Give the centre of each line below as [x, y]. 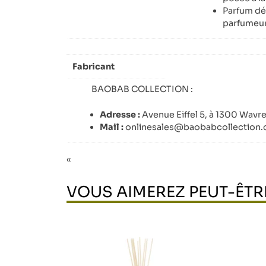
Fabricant [94, 66]
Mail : [112, 127]
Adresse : [120, 114]
